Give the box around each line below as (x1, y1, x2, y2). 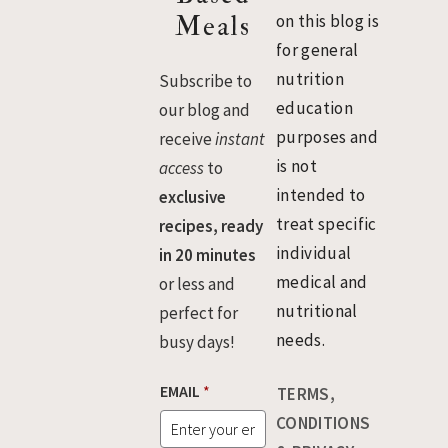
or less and (159, 272, 236, 295)
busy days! (159, 330, 236, 353)
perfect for (159, 301, 239, 324)
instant (215, 127, 266, 150)
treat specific (276, 212, 377, 235)
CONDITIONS (276, 411, 371, 434)
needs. (276, 328, 326, 351)
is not (276, 154, 318, 177)
